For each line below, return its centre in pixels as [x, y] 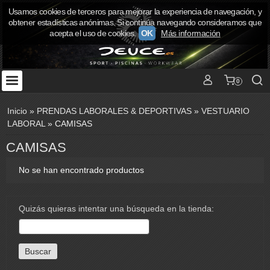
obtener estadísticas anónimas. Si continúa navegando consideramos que [135, 22]
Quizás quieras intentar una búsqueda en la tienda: [116, 209]
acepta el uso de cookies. [93, 33]
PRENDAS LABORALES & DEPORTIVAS [115, 111]
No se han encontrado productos [81, 170]
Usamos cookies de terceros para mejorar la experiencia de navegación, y [135, 11]
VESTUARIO [225, 111]
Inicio [17, 111]
